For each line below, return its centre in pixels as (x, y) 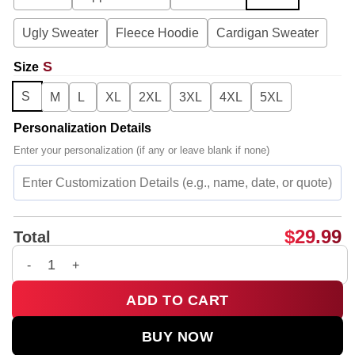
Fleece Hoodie (157, 33)
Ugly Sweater (60, 33)
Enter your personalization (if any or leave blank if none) (141, 151)
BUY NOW (177, 337)
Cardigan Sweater (267, 33)
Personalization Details (82, 128)
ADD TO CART (177, 301)
